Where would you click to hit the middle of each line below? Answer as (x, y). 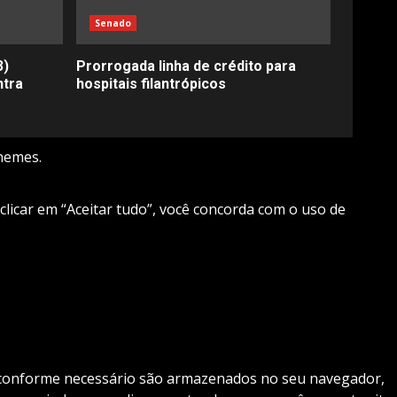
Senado (113, 23)
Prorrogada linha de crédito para (186, 66)
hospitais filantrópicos (151, 83)
